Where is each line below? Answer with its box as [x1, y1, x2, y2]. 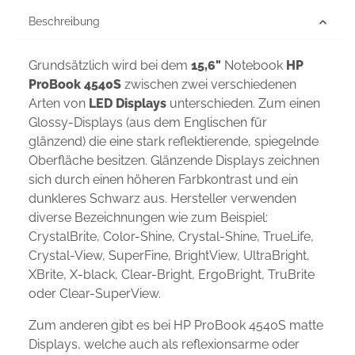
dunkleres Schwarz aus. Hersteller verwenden [29, 191, 296, 207]
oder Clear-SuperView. [29, 286, 161, 302]
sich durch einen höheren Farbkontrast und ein [29, 172, 298, 188]
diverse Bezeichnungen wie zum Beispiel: [29, 210, 268, 226]
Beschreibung [29, 15, 100, 29]
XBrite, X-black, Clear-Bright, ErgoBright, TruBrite [29, 267, 315, 283]
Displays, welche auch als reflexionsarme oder [29, 337, 300, 353]
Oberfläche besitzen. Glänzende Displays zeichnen [29, 153, 319, 169]
